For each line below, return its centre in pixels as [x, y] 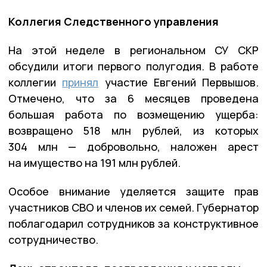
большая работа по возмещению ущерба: [133, 114]
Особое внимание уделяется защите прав [133, 191]
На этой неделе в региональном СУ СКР [133, 50]
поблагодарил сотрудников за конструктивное [133, 223]
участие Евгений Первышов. [178, 82]
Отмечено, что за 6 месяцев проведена [133, 98]
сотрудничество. [53, 239]
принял [80, 82]
